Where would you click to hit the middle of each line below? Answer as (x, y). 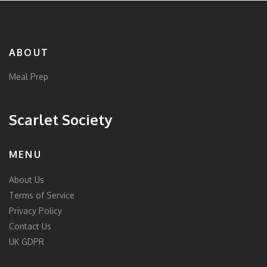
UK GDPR (27, 242)
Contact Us (30, 226)
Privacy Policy (35, 211)
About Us (27, 180)
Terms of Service (42, 195)
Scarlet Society (60, 120)
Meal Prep (29, 77)
